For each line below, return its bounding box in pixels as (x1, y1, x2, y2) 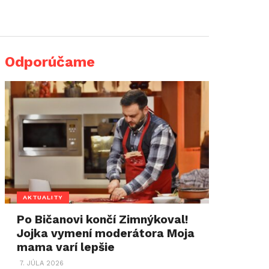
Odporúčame (5, 53, 95, 70)
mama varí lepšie (17, 240, 115, 254)
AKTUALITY (23, 193, 64, 201)
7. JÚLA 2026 (20, 259, 64, 267)
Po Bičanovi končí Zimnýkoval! (17, 213, 189, 226)
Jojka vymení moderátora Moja (17, 226, 195, 240)
